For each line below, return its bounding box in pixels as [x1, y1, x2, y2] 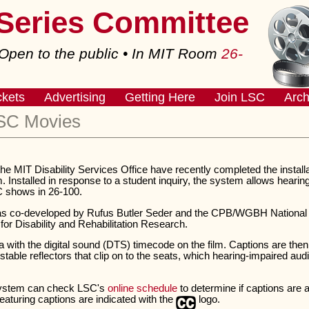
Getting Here [124, 90, 195, 104]
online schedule [108, 282, 177, 294]
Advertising [43, 90, 106, 104]
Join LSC [214, 90, 265, 104]
